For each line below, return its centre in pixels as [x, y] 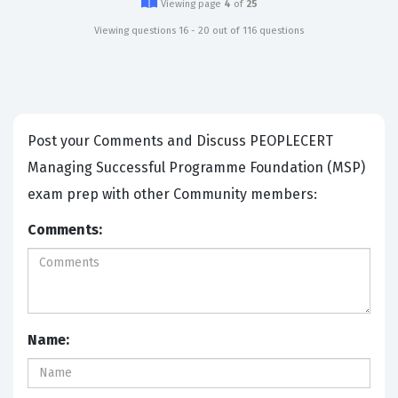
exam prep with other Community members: [174, 194]
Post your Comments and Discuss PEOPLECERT [139, 140]
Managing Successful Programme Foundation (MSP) [196, 167]
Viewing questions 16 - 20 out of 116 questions [199, 30]
